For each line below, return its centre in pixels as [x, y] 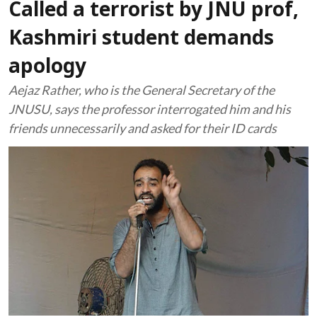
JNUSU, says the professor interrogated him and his [150, 109]
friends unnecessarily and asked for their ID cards [143, 128]
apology [47, 68]
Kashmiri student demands [141, 40]
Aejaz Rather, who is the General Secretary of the [142, 90]
